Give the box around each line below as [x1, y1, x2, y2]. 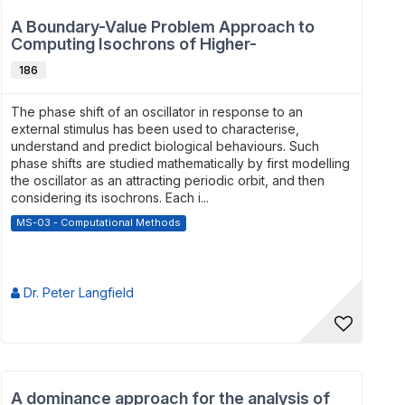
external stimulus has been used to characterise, [11, 121, 299, 137]
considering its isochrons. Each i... [11, 190, 209, 205]
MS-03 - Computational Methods [16, 216, 181, 229]
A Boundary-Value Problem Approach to [11, 17, 316, 36]
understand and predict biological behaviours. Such [11, 138, 319, 154]
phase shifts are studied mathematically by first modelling [11, 155, 350, 171]
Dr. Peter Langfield [20, 285, 134, 300]
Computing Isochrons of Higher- [11, 34, 257, 53]
